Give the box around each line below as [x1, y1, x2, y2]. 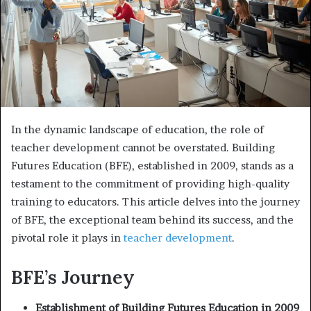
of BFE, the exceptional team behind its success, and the [11, 212, 294, 226]
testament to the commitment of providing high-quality [11, 176, 289, 190]
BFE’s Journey [11, 264, 135, 289]
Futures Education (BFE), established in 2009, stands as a [11, 158, 294, 172]
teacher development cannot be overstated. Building [11, 140, 275, 154]
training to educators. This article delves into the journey [11, 194, 300, 208]
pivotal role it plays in [11, 230, 124, 244]
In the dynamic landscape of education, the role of [11, 122, 264, 136]
